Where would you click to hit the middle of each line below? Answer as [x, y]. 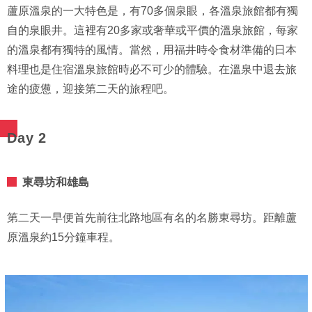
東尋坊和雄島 [56, 182]
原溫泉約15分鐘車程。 [63, 237]
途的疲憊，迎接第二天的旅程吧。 [91, 89]
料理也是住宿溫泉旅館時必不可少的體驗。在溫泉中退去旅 [152, 70]
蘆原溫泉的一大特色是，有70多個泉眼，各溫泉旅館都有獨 [153, 11]
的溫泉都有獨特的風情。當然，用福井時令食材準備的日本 [152, 50]
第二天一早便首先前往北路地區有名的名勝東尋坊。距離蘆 [152, 218]
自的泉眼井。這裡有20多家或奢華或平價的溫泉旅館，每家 [153, 31]
